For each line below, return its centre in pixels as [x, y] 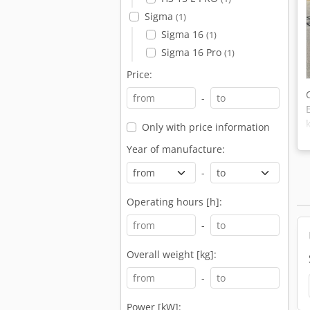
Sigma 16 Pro [192, 52]
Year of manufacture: [176, 149]
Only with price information [206, 127]
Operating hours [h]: [174, 202]
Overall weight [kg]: [172, 254]
